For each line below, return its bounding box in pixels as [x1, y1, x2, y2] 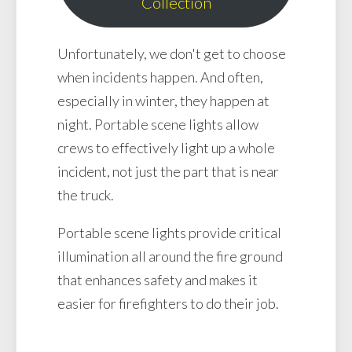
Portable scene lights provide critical [57, 224, 281, 242]
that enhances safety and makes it [57, 271, 258, 289]
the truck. [57, 186, 114, 204]
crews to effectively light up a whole [57, 139, 275, 157]
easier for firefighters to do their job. [57, 295, 279, 313]
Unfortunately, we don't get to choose [57, 45, 286, 63]
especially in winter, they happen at [57, 92, 269, 110]
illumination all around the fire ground [57, 247, 283, 266]
